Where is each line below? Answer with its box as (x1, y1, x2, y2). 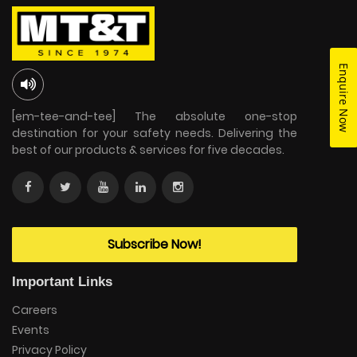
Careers (12, 302, 57, 319)
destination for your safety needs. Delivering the (12, 125, 297, 142)
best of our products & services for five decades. (12, 142, 284, 159)
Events (12, 322, 49, 339)
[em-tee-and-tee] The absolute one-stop (12, 108, 297, 125)
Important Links (12, 274, 112, 290)
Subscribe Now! (108, 235, 202, 254)
